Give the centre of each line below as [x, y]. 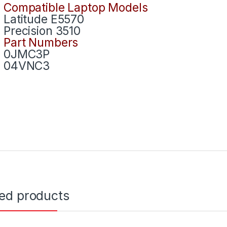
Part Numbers [41, 42]
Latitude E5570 [44, 19]
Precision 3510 [42, 31]
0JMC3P [27, 54]
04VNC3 [27, 66]
